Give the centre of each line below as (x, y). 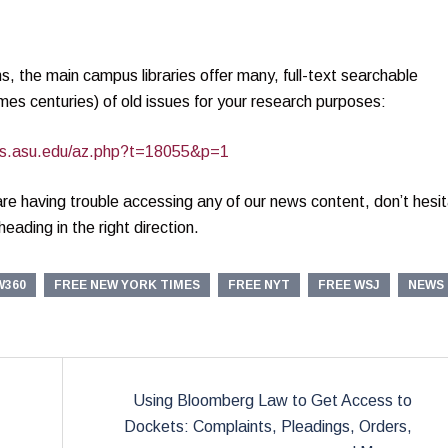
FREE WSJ (349, 285)
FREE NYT (259, 285)
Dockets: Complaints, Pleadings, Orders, (267, 427)
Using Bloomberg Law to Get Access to (272, 401)
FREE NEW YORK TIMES (127, 285)
